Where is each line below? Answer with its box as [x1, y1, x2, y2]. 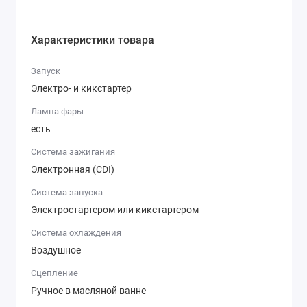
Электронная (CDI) [31, 163, 114, 175]
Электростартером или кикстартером [31, 204, 199, 215]
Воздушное [31, 244, 81, 256]
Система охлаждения [31, 228, 121, 238]
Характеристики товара [31, 34, 154, 47]
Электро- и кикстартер [31, 82, 132, 94]
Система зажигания [31, 147, 115, 158]
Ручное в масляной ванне [31, 284, 146, 296]
